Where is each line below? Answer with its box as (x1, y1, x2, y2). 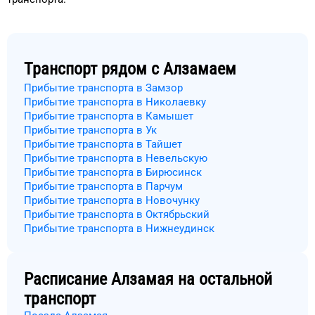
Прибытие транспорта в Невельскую (24, 152, 207, 165)
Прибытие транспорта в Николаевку (24, 96, 206, 108)
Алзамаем (163, 59, 236, 79)
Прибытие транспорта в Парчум (24, 180, 183, 193)
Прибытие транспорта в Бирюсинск (24, 166, 202, 179)
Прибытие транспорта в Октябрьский (24, 208, 210, 221)
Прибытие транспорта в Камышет (24, 110, 193, 122)
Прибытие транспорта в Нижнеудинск (24, 222, 214, 235)
